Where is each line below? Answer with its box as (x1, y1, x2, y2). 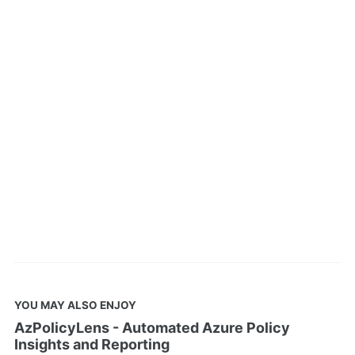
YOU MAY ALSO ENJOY (14, 298, 136, 311)
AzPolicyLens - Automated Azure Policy (14, 319, 290, 336)
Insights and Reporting (14, 335, 170, 353)
